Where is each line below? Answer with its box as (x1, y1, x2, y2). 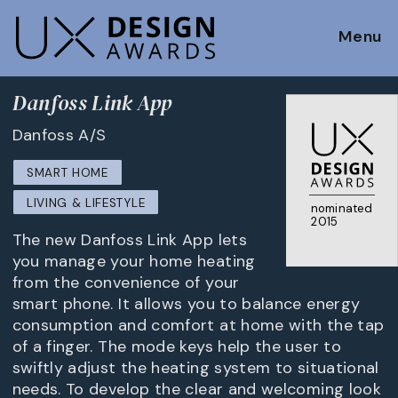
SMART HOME (27, 165, 108, 181)
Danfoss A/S (12, 123, 107, 146)
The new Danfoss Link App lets (12, 229, 247, 251)
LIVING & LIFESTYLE (27, 195, 146, 211)
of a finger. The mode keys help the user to (12, 336, 341, 358)
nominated (310, 200, 373, 216)
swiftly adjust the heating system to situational (12, 357, 379, 379)
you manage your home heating (12, 251, 256, 273)
